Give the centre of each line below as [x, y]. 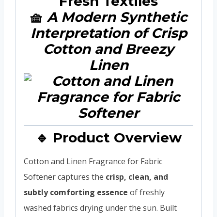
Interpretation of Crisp [108, 33]
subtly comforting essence [76, 192]
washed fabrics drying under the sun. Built [100, 208]
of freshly [146, 192]
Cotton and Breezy [108, 49]
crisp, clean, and [137, 177]
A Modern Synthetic [117, 17]
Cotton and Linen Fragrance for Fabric [93, 161]
